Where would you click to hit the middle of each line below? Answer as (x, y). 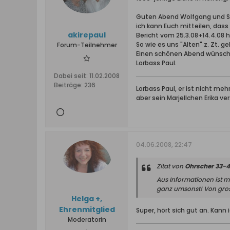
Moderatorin (87, 219)
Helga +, (87, 199)
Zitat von (171, 166)
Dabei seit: (71, 76)
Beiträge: (68, 85)
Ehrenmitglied (87, 209)
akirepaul (87, 35)
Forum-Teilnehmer (87, 45)
